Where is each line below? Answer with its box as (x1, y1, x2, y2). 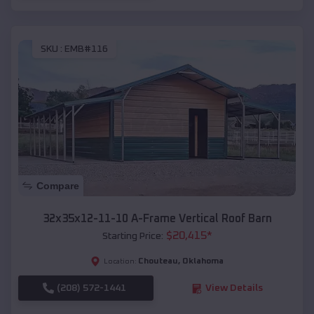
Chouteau (138, 257, 178, 266)
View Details (205, 283, 263, 294)
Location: (104, 258, 137, 266)
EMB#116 (64, 44, 108, 55)
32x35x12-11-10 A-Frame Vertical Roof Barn (42, 213, 272, 225)
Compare (36, 180, 79, 192)
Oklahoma (182, 257, 224, 266)
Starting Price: (102, 231, 163, 242)
